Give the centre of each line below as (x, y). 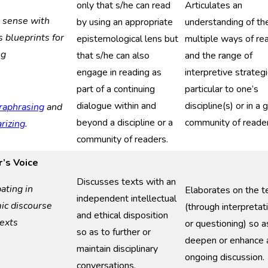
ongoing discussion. (225, 257)
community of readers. (122, 139)
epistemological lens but (127, 39)
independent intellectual (127, 199)
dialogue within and (116, 106)
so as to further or (114, 232)
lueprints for (37, 38)
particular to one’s (222, 89)
